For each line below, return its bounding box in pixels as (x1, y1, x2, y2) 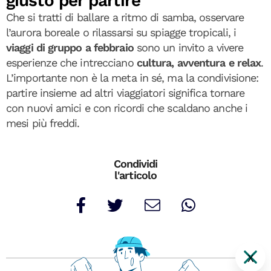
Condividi (113, 157, 158, 170)
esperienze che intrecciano (6, 56, 137, 69)
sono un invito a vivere (133, 41, 244, 54)
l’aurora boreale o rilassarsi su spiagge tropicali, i (6, 26, 237, 39)
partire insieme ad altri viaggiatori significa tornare (6, 87, 245, 99)
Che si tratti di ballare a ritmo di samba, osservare (6, 11, 244, 24)
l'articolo (114, 169, 157, 181)
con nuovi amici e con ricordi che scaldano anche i (6, 102, 248, 114)
